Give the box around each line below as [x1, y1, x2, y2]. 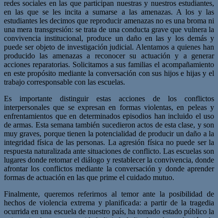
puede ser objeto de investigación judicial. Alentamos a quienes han [4, 42, 214, 51]
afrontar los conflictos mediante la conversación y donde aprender [4, 164, 214, 173]
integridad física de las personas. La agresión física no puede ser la [4, 138, 214, 146]
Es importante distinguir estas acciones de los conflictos [4, 94, 214, 103]
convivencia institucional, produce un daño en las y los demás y [4, 34, 214, 42]
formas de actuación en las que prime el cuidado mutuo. [4, 173, 174, 182]
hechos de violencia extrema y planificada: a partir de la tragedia [4, 198, 214, 207]
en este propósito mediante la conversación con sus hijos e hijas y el [4, 69, 214, 77]
